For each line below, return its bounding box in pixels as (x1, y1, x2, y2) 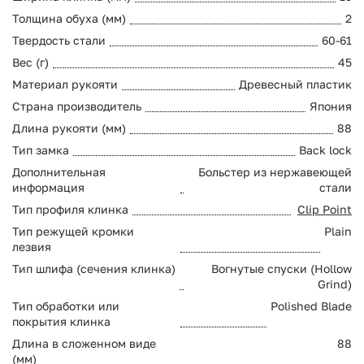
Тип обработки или (12, 298, 119, 313)
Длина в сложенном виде (12, 336, 156, 350)
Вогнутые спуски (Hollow (211, 261, 352, 275)
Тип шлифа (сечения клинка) (12, 261, 175, 275)
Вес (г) (12, 54, 49, 69)
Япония (310, 98, 352, 113)
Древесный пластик (239, 76, 352, 91)
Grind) (318, 276, 352, 291)
